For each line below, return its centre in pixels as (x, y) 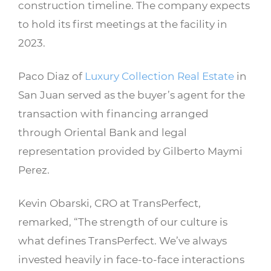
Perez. (34, 170)
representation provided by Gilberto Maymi (130, 151)
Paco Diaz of (51, 76)
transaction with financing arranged (113, 113)
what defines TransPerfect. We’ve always (122, 240)
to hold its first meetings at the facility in (123, 24)
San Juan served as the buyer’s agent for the (132, 95)
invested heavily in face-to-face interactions (131, 259)
